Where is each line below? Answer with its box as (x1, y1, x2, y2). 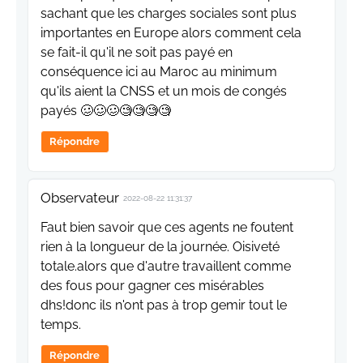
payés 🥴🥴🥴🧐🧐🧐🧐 (41, 102, 171, 118)
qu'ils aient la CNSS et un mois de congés (41, 83, 287, 99)
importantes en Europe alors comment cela (41, 24, 301, 41)
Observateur (41, 189, 119, 206)
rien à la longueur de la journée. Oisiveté (41, 238, 280, 254)
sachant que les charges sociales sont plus (41, 5, 297, 21)
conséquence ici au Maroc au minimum (41, 63, 277, 79)
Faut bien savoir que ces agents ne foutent (41, 219, 293, 235)
